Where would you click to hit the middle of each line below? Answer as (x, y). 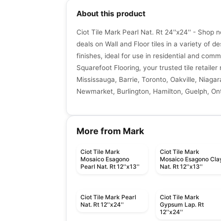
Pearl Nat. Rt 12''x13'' (110, 167)
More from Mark (110, 131)
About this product (111, 14)
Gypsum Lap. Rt (182, 205)
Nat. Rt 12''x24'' (102, 205)
